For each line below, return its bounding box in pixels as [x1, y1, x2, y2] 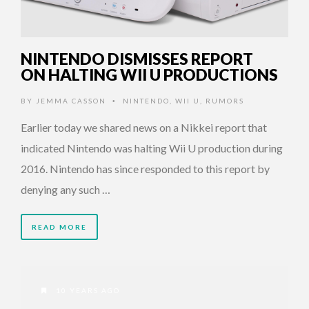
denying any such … [21, 183, 110, 197]
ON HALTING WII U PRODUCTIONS [21, 65, 278, 85]
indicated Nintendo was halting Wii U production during [21, 141, 283, 155]
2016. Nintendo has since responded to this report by [21, 162, 270, 176]
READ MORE [32, 223, 87, 232]
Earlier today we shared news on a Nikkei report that [21, 121, 267, 134]
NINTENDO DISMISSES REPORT [21, 49, 253, 69]
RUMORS [206, 97, 244, 106]
